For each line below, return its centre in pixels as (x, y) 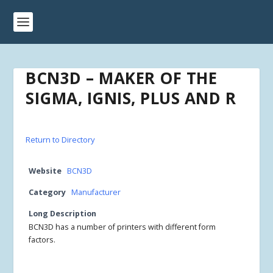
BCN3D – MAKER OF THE (122, 78)
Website (45, 171)
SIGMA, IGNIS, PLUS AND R (131, 98)
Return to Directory (61, 140)
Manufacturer (96, 192)
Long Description (63, 214)
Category (48, 192)
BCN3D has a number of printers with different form (122, 227)
